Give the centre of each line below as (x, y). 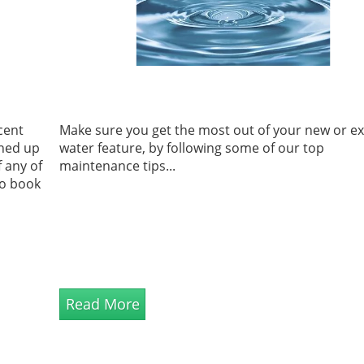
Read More (102, 303)
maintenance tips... (118, 165)
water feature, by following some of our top (192, 147)
